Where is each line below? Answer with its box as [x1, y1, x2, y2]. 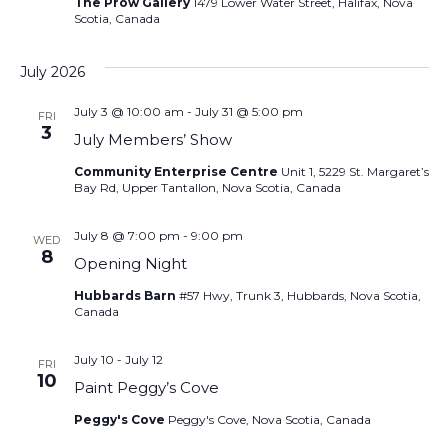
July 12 [124, 352, 163, 368]
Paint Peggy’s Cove [73, 378, 219, 398]
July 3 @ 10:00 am [73, 104, 184, 120]
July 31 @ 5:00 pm [194, 104, 303, 120]
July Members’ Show [73, 130, 232, 150]
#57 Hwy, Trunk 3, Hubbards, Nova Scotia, [178, 288, 421, 304]
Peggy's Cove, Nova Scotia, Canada [167, 412, 371, 428]
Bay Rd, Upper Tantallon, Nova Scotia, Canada [73, 180, 341, 196]
